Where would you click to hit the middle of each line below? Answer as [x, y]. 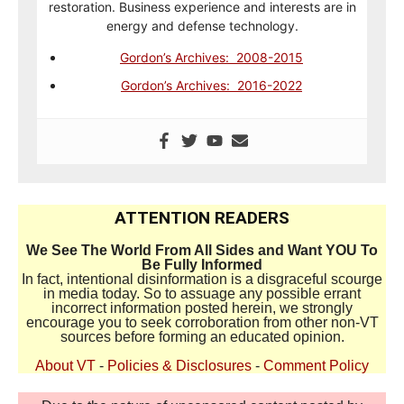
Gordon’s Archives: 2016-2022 [211, 85]
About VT [65, 366]
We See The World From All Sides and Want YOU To [202, 250]
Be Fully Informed [202, 265]
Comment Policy [316, 366]
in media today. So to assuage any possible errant [202, 294]
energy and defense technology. [202, 26]
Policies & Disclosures [179, 366]
